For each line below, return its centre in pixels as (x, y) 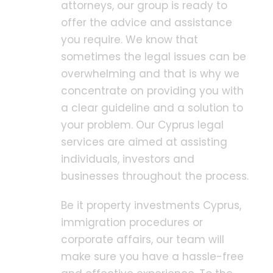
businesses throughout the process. (155, 176)
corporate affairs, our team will (143, 239)
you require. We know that (129, 40)
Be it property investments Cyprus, (151, 205)
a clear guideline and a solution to (152, 108)
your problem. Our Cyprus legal (142, 125)
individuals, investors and (128, 159)
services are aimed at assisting (144, 142)
